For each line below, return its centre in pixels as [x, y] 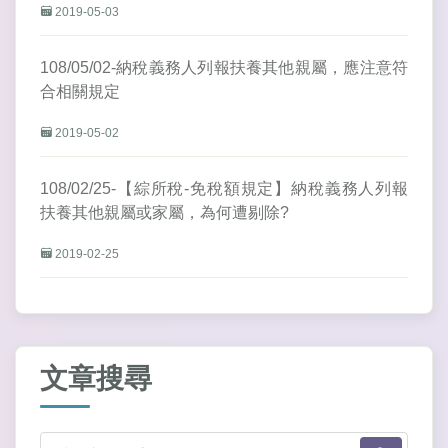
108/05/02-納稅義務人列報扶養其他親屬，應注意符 [224, 68]
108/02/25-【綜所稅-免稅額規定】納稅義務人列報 [224, 189]
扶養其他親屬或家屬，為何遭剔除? [164, 213]
